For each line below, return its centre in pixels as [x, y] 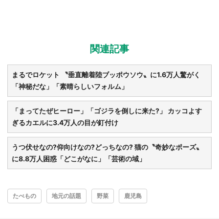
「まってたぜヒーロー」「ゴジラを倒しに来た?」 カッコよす [107, 110]
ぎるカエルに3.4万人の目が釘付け [65, 122]
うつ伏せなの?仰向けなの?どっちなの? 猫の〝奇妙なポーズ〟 [107, 147]
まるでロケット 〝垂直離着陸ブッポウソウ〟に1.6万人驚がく [106, 74]
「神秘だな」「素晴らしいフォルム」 [70, 86]
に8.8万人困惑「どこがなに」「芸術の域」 [79, 158]
